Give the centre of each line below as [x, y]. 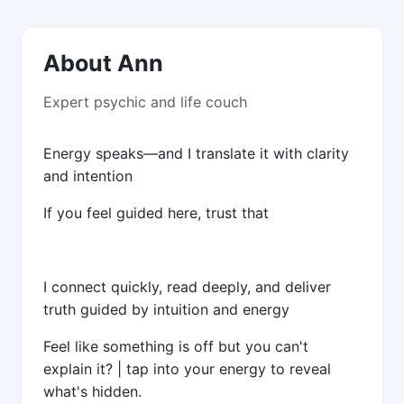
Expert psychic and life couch [145, 101]
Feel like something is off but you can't [176, 346]
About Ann [103, 63]
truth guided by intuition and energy [166, 309]
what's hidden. [92, 391]
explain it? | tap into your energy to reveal [187, 368]
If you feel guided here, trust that [158, 212]
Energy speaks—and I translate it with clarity [196, 153]
